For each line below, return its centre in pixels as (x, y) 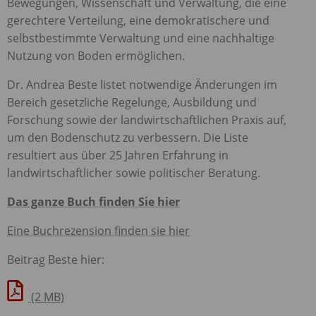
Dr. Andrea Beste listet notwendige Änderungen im (142, 84)
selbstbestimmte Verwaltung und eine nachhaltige (141, 38)
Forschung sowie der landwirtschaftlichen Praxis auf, (147, 120)
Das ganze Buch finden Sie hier (93, 201)
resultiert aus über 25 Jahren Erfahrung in (118, 155)
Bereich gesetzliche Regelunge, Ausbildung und (132, 102)
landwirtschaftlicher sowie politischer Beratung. (134, 172)
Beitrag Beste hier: (56, 259)
